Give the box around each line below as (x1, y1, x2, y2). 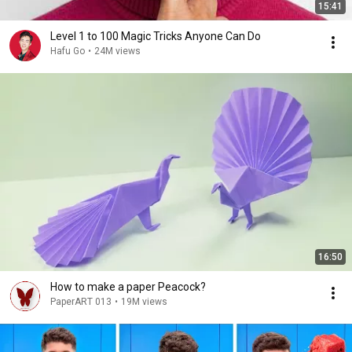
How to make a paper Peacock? (50, 280, 206, 293)
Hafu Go (50, 46, 85, 57)
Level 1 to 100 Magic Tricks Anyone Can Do (50, 30, 261, 42)
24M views (94, 46, 141, 57)
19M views (121, 296, 167, 307)
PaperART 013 (50, 296, 112, 307)
